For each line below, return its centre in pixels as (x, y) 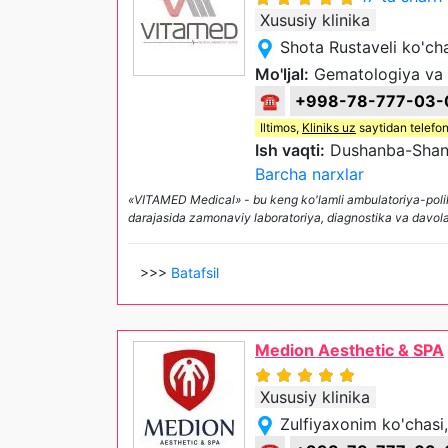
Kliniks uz (329, 128)
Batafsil (195, 273)
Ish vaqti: (290, 150)
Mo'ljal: (282, 74)
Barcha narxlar (309, 174)
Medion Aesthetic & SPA (349, 350)
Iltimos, (281, 128)
